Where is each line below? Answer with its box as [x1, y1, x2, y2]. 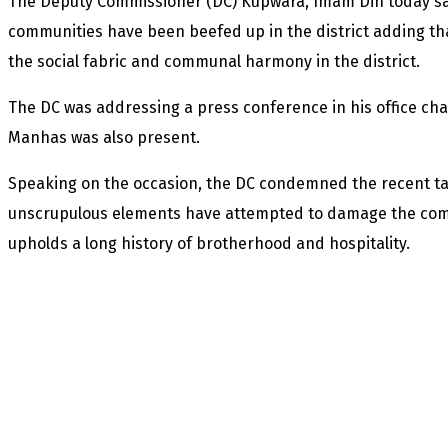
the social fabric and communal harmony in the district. [8, 52, 420, 72]
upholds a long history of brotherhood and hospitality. [8, 234, 410, 254]
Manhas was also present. [8, 128, 200, 148]
